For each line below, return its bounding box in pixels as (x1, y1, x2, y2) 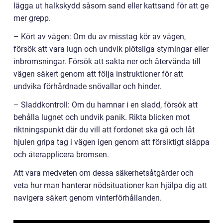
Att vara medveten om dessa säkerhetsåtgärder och (13, 168, 194, 178)
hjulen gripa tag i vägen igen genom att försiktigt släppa (13, 137, 210, 147)
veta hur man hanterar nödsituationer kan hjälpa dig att (13, 180, 207, 190)
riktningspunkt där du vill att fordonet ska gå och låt (13, 124, 195, 134)
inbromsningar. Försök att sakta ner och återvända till (13, 56, 201, 66)
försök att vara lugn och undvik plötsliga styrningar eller (13, 44, 209, 54)
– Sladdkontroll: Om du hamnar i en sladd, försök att (13, 100, 198, 110)
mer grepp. (13, 13, 51, 23)
